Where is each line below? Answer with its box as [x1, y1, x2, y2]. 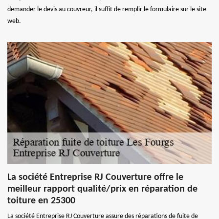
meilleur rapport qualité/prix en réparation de [7, 184, 197, 195]
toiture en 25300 [7, 196, 75, 206]
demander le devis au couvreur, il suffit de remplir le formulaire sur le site [7, 6, 206, 14]
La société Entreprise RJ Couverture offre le [7, 173, 183, 183]
